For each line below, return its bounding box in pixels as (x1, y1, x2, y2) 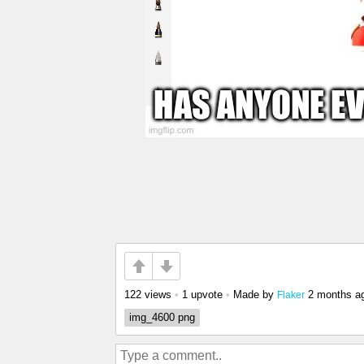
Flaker (277, 289, 305, 300)
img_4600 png (129, 311, 195, 323)
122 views (124, 288, 171, 301)
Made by (233, 288, 277, 301)
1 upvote (182, 288, 223, 301)
